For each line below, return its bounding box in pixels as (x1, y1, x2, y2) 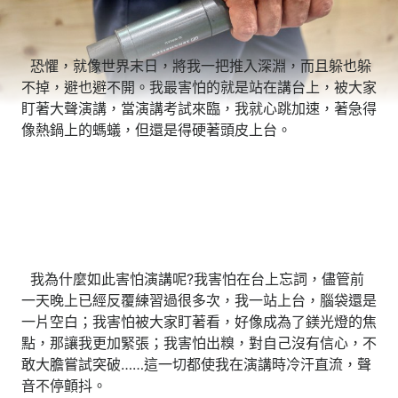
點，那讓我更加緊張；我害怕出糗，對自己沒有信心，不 (21, 333, 377, 352)
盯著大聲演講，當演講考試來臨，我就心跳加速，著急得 (21, 99, 377, 117)
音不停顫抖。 (21, 376, 107, 394)
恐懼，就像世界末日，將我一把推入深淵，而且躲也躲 (21, 56, 371, 75)
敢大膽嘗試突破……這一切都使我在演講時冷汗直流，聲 (21, 354, 371, 373)
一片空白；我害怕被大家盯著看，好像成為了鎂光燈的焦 (21, 312, 377, 330)
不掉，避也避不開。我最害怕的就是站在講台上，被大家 (21, 77, 377, 96)
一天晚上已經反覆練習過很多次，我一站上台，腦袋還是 (21, 291, 377, 309)
